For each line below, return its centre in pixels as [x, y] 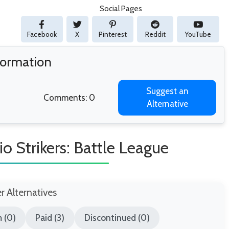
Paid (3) [50, 218]
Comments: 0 [69, 98]
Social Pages [121, 9]
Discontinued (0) [117, 218]
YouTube [198, 35]
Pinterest [113, 35]
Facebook [42, 35]
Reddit [155, 35]
